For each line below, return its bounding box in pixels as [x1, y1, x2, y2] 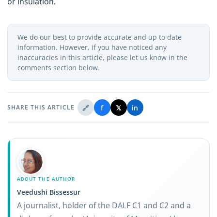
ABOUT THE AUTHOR [17, 175, 75, 183]
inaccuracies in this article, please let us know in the [17, 52, 187, 62]
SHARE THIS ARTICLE [7, 103, 75, 112]
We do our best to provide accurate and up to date [17, 32, 182, 42]
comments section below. [17, 62, 100, 72]
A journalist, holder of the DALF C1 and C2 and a [17, 200, 191, 211]
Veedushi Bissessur [17, 187, 81, 197]
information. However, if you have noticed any [17, 42, 167, 52]
